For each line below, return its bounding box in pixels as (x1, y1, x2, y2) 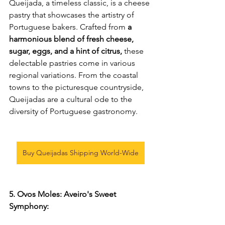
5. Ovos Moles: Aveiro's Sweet (9, 189, 118, 199)
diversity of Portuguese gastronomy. (9, 106, 138, 116)
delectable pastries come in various (9, 58, 137, 68)
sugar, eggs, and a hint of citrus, (9, 46, 124, 56)
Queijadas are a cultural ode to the (9, 94, 134, 104)
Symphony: (9, 201, 49, 211)
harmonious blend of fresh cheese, (9, 34, 136, 44)
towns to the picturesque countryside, (9, 82, 146, 92)
